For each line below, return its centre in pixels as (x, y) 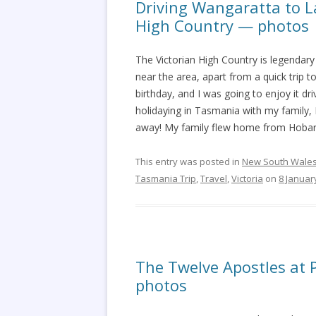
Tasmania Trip (166, 178)
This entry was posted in (189, 162)
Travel (214, 178)
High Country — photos (222, 25)
